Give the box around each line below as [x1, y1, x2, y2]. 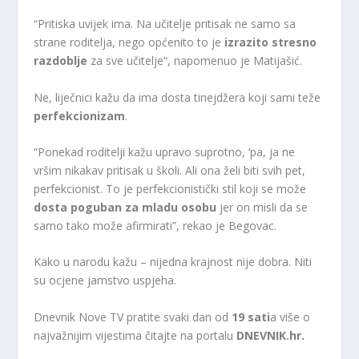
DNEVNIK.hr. [236, 327, 305, 343]
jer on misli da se [216, 199, 309, 215]
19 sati [232, 309, 271, 325]
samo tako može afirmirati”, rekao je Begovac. [34, 217, 277, 233]
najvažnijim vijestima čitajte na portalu [34, 327, 237, 343]
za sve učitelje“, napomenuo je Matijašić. [91, 53, 303, 69]
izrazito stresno [224, 34, 317, 50]
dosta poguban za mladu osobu [34, 199, 217, 215]
